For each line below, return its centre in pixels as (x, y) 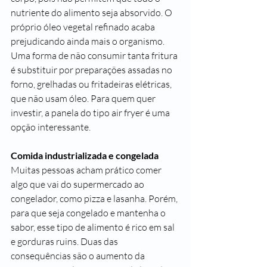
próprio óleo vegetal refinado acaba (84, 27)
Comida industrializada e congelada (85, 155)
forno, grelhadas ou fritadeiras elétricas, (92, 84)
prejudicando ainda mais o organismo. (88, 41)
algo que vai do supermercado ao (78, 184)
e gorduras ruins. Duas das (65, 241)
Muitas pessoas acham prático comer (87, 170)
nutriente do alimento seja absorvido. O (92, 13)
